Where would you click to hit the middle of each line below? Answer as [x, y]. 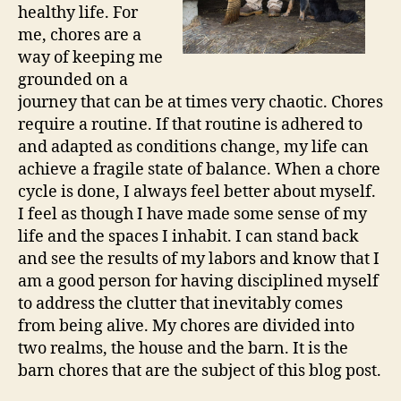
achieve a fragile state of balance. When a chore [199, 169]
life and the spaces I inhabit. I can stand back [188, 236]
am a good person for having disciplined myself [198, 281]
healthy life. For [78, 13]
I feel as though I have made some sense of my [192, 214]
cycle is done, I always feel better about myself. [197, 192]
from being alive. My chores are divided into [186, 326]
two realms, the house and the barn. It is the [183, 348]
